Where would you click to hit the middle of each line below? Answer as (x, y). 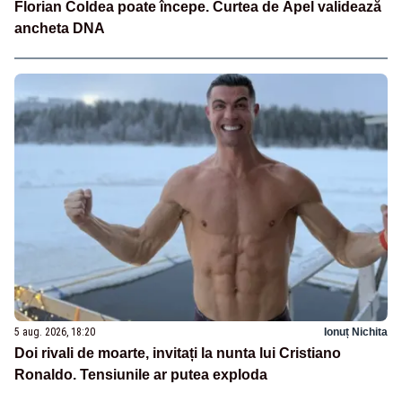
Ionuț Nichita (356, 332)
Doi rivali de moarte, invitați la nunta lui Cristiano (178, 354)
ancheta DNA (60, 28)
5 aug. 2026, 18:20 (55, 332)
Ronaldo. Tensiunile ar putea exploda (141, 375)
